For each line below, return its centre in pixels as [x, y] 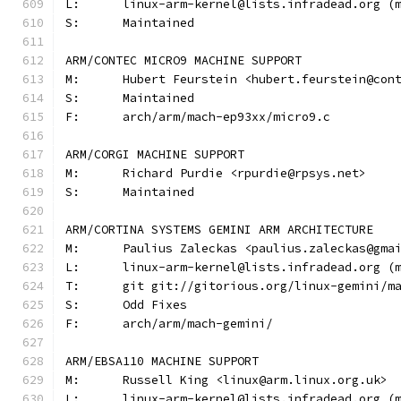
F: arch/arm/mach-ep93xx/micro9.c [226, 117]
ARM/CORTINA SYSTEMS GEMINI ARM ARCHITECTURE [219, 230]
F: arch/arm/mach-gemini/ [198, 324]
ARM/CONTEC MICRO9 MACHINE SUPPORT [183, 60]
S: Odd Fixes [155, 305]
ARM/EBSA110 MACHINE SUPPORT [162, 361]
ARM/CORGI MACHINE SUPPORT [155, 154]
